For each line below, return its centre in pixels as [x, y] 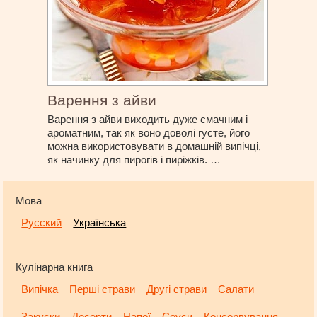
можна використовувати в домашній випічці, [155, 146]
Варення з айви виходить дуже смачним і [148, 119]
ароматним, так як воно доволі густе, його [149, 132]
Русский [42, 223]
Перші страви [103, 289]
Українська [100, 223]
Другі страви [177, 289]
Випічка [40, 289]
